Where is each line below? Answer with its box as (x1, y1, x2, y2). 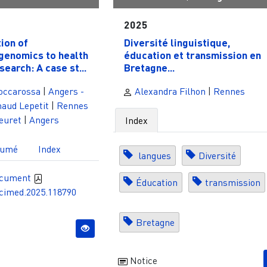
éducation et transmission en (123, 48, 261, 62)
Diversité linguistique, (123, 36, 230, 49)
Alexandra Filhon (132, 85, 206, 97)
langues (136, 149, 172, 162)
